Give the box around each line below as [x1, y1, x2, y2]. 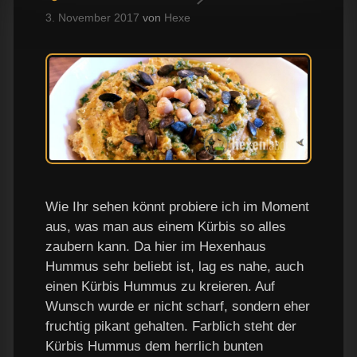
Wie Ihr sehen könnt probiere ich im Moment [45, 199, 309, 215]
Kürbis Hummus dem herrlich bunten [45, 339, 263, 355]
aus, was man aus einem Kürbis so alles [45, 219, 286, 235]
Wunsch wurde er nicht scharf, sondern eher [45, 299, 310, 315]
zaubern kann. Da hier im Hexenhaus [45, 239, 266, 255]
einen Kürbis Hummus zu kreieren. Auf [45, 279, 275, 295]
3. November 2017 [45, 10, 139, 24]
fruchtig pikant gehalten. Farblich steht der [45, 319, 296, 335]
